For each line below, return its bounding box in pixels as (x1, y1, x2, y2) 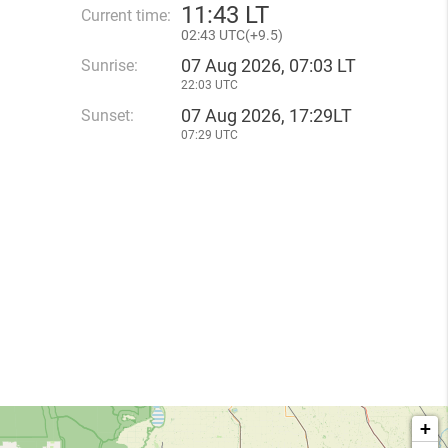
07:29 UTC (181, 128, 238, 142)
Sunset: (81, 106, 134, 125)
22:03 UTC (181, 78, 238, 92)
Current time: (81, 6, 171, 25)
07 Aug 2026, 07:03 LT (181, 55, 356, 76)
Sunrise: (81, 56, 138, 75)
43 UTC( (200, 27, 250, 43)
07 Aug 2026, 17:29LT (181, 105, 352, 126)
